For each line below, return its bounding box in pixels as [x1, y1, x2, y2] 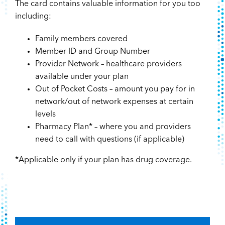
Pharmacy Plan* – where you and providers [35, 123, 191, 132]
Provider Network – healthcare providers [35, 60, 182, 69]
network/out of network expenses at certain [35, 98, 193, 106]
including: [15, 13, 51, 21]
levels [35, 110, 56, 119]
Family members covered [35, 35, 128, 44]
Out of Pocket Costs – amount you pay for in [35, 85, 195, 94]
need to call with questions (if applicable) [35, 136, 184, 144]
